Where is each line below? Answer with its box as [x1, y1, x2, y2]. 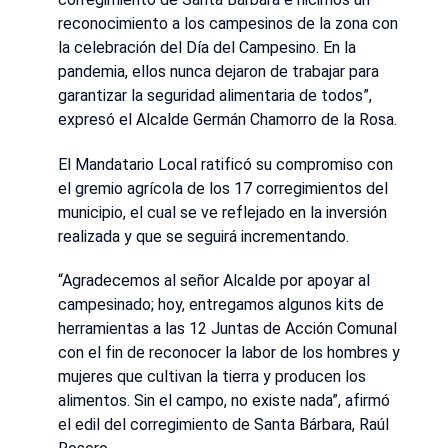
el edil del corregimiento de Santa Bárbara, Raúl [58, 415, 389, 435]
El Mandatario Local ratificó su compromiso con [58, 154, 393, 174]
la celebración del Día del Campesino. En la [58, 37, 356, 57]
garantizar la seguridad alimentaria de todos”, [58, 85, 372, 105]
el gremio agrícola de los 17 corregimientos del [58, 178, 388, 198]
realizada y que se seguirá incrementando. [58, 226, 349, 246]
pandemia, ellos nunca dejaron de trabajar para [58, 61, 379, 81]
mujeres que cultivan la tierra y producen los [58, 367, 366, 387]
